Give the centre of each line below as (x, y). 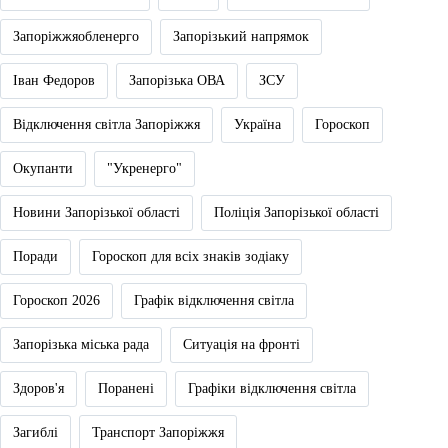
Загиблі (35, 432)
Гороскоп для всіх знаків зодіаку (190, 256)
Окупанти (43, 168)
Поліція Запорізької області (296, 212)
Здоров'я (38, 388)
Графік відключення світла (214, 300)
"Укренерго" (144, 168)
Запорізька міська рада (81, 344)
